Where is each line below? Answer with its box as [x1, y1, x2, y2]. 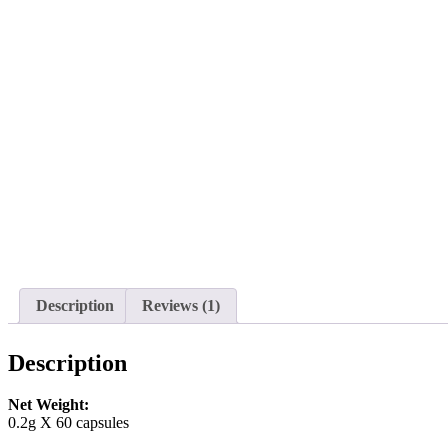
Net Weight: [8, 396, 89, 414]
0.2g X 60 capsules [8, 414, 129, 432]
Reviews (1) [142, 296, 220, 314]
